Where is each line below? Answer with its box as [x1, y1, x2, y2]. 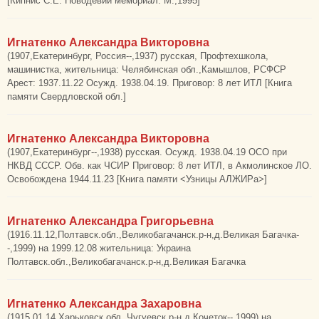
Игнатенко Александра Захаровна [7, 298, 202, 310]
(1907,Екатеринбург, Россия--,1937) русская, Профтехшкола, [7, 51, 268, 61]
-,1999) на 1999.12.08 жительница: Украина [7, 243, 191, 253]
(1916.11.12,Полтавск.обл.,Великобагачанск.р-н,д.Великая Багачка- [7, 229, 299, 240]
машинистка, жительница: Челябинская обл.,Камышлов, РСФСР [7, 64, 286, 75]
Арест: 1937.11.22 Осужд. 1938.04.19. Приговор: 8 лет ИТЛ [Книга [7, 78, 292, 88]
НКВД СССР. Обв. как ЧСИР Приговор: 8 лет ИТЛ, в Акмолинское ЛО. [7, 160, 312, 171]
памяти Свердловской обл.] [7, 91, 126, 102]
